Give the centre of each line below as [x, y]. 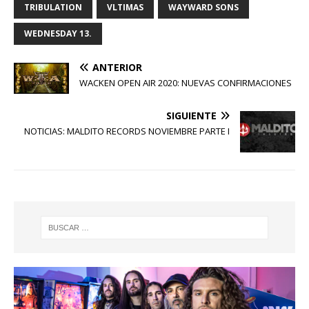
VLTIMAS [125, 8]
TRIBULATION [53, 8]
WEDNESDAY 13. [58, 34]
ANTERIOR [117, 68]
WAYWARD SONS [203, 8]
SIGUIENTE [191, 116]
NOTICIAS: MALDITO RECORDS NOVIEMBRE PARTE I [127, 131]
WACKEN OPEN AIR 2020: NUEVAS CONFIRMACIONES [186, 83]
